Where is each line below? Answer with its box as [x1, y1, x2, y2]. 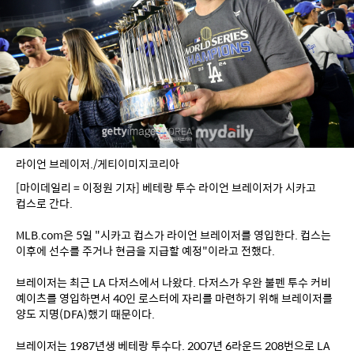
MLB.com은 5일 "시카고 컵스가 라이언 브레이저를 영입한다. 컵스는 [16, 226, 331, 243]
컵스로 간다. [16, 194, 73, 211]
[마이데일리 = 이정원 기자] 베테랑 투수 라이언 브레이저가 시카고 [16, 179, 316, 195]
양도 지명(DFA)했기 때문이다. [16, 305, 155, 322]
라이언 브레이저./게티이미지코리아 [16, 155, 179, 171]
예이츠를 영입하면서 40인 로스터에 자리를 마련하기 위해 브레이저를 [16, 289, 333, 306]
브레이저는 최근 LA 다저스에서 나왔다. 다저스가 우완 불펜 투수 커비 [16, 273, 331, 290]
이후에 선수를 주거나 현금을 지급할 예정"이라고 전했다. [16, 242, 275, 258]
